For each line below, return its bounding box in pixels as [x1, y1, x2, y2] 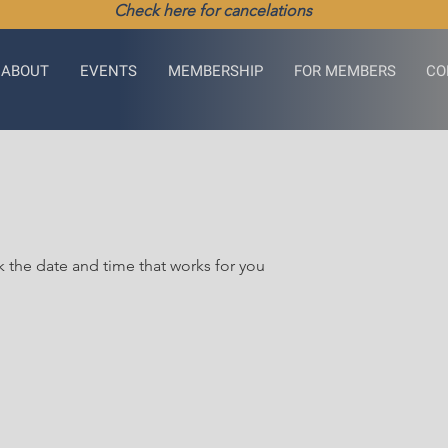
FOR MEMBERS [294, 62, 396, 80]
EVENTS [80, 62, 137, 80]
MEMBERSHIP [168, 62, 263, 80]
